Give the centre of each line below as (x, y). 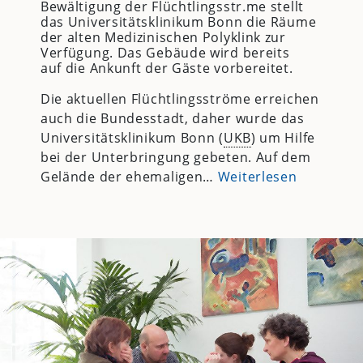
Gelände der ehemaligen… (129, 177)
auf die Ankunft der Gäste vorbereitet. (167, 68)
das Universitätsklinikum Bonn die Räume (178, 22)
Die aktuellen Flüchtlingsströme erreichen (179, 99)
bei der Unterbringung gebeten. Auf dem (175, 158)
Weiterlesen (257, 177)
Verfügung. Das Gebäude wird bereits (165, 53)
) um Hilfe (283, 138)
